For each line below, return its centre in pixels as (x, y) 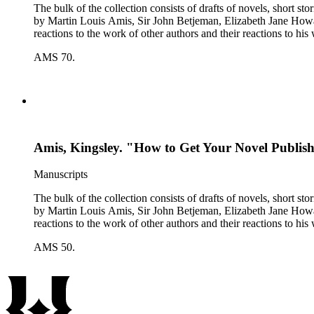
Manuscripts (61, 175)
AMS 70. (54, 57)
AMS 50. (54, 247)
